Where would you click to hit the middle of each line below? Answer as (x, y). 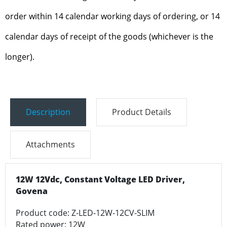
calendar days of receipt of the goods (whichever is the (109, 36)
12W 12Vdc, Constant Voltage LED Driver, (100, 179)
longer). (20, 56)
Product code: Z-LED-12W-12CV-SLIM (85, 213)
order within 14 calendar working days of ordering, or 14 (112, 16)
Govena (32, 191)
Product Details (142, 112)
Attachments (50, 144)
